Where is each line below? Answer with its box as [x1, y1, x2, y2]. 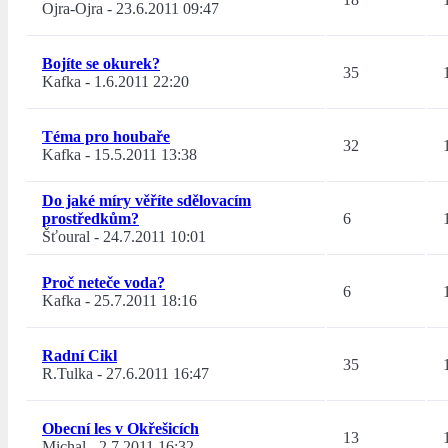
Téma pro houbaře [42, 128, 170, 146]
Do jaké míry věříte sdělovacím [42, 192, 251, 210]
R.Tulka [42, 365, 93, 383]
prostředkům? [42, 210, 139, 228]
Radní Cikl [42, 347, 117, 365]
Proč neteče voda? [42, 274, 165, 292]
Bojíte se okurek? [42, 55, 160, 73]
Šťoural [42, 228, 90, 246]
